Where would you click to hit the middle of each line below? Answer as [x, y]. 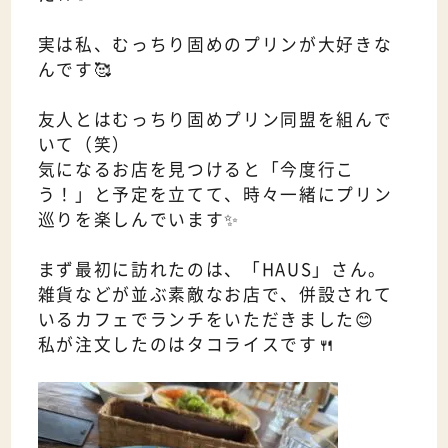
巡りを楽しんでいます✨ [139, 219]
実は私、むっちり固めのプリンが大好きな [215, 44]
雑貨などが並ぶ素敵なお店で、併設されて [215, 294]
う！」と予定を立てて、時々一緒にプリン [215, 194]
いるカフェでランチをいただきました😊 [206, 319]
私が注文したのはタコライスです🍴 [187, 344]
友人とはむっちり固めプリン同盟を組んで [215, 119]
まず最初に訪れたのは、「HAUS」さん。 [212, 269]
